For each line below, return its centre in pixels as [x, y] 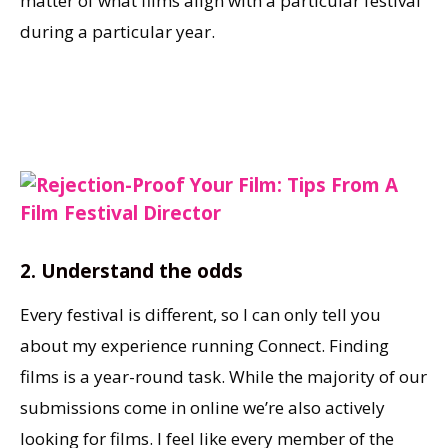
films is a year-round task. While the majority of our [223, 377]
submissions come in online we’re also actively [202, 408]
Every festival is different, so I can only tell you [200, 315]
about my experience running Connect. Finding [204, 346]
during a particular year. [117, 32]
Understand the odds [142, 271]
